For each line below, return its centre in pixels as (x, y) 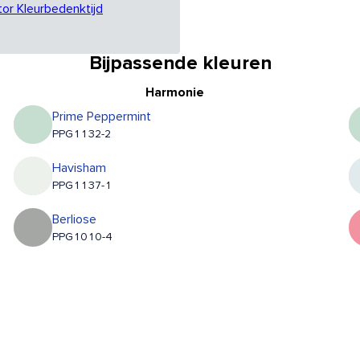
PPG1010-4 (83, 237)
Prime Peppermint (102, 117)
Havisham (80, 168)
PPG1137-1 (82, 186)
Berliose (75, 220)
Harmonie (175, 93)
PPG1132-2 (82, 135)
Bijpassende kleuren (180, 64)
